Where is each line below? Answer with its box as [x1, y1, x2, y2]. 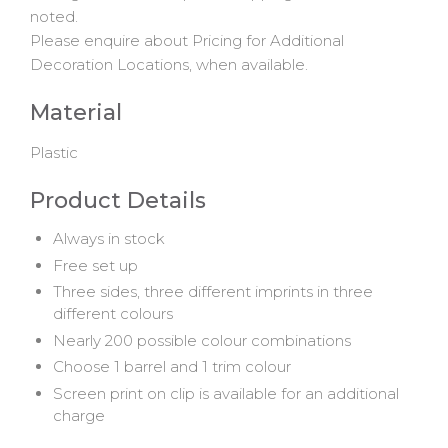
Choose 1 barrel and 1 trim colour [52, 357, 291, 377]
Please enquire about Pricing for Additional [30, 31, 344, 51]
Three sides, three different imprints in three [52, 282, 373, 302]
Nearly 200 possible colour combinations [52, 330, 351, 350]
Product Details [30, 186, 206, 214]
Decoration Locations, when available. [30, 55, 308, 75]
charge [52, 405, 105, 425]
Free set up [52, 255, 138, 275]
